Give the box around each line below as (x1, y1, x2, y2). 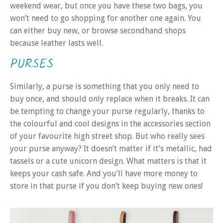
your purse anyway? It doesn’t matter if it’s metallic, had (10, 143, 212, 153)
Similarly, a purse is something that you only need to (10, 81, 199, 91)
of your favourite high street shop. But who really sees (10, 131, 205, 141)
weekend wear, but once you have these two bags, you (10, 1, 203, 11)
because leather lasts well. (10, 38, 103, 48)
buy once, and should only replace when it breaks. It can (10, 94, 210, 104)
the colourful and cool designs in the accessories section (10, 118, 211, 128)
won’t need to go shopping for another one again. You (10, 13, 201, 23)
